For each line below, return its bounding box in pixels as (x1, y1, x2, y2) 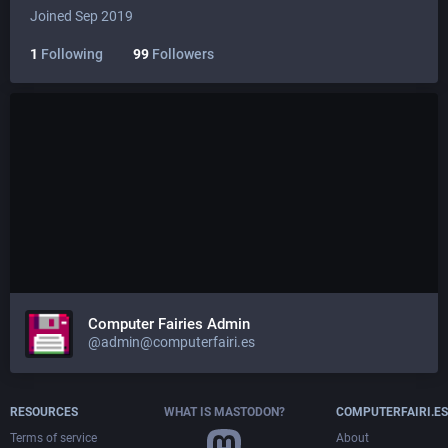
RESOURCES (10, 405, 78, 419)
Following (38, 46, 103, 62)
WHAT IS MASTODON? (163, 405, 285, 419)
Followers (149, 46, 214, 62)
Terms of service (10, 431, 97, 445)
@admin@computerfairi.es (88, 334, 255, 350)
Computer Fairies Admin (88, 315, 250, 333)
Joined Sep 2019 (30, 8, 133, 24)
